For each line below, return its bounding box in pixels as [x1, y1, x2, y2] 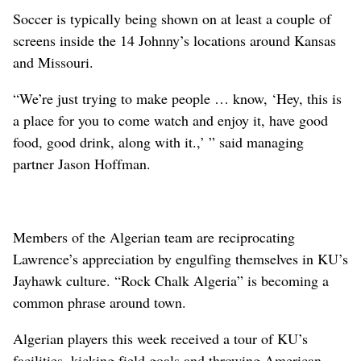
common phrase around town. [13, 292, 186, 312]
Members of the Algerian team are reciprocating [13, 226, 295, 247]
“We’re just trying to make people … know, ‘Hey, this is [13, 88, 342, 108]
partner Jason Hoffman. [13, 153, 151, 173]
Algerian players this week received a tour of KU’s [13, 328, 308, 348]
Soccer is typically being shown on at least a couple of [13, 8, 331, 28]
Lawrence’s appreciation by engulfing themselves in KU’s [13, 248, 348, 268]
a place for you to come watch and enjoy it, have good [13, 110, 328, 130]
